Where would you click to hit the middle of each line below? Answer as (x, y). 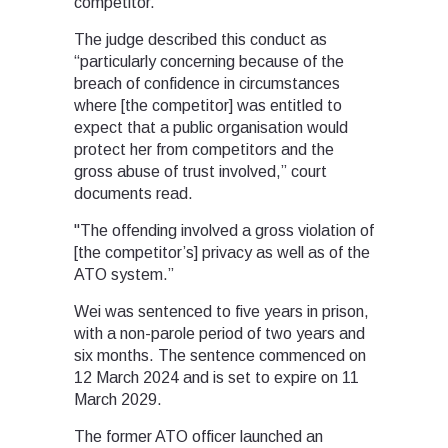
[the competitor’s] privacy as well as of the (222, 252)
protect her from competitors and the (204, 149)
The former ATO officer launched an (198, 436)
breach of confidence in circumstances (207, 83)
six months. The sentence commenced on (220, 355)
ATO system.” (124, 274)
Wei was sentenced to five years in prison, (221, 311)
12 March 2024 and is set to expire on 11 (216, 377)
